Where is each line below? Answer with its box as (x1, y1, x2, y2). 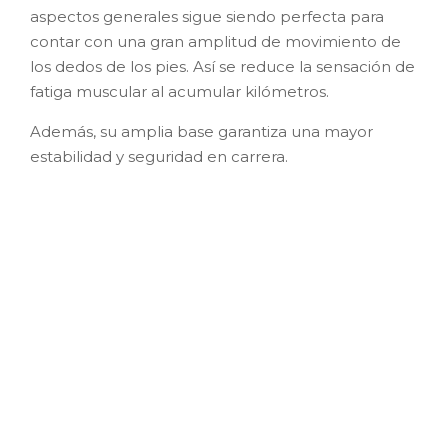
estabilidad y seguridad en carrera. (30, 146, 288, 166)
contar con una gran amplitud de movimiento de (30, 31, 401, 51)
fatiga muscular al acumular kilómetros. (30, 81, 329, 101)
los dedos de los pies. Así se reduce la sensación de (30, 56, 415, 76)
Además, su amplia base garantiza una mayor (30, 121, 373, 141)
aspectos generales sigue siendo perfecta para (30, 6, 384, 26)
